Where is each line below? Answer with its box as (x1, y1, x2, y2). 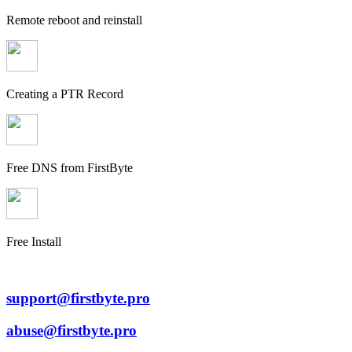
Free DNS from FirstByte (6, 160, 133, 174)
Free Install (6, 234, 61, 248)
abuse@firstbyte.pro (6, 322, 137, 339)
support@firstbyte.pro (6, 290, 150, 307)
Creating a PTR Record (6, 86, 123, 101)
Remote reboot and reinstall (6, 13, 142, 27)
